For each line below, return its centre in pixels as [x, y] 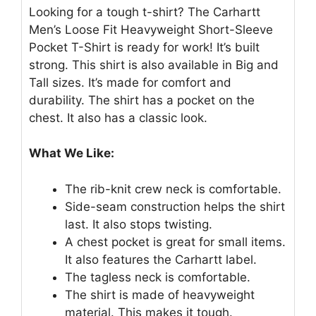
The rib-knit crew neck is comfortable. [173, 189]
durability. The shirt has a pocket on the [142, 100]
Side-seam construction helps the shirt [175, 206]
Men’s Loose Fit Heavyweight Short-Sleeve [151, 29]
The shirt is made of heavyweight [160, 294]
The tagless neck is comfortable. [158, 277]
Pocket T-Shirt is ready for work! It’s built [144, 47]
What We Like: [72, 153]
